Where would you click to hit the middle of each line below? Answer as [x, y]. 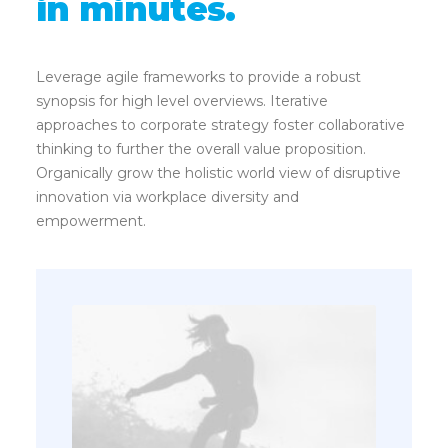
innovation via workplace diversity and [167, 197]
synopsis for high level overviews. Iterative [182, 101]
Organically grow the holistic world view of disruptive [218, 173]
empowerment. [91, 221]
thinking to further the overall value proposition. [201, 149]
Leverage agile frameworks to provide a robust [198, 77]
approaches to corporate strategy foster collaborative [220, 125]
